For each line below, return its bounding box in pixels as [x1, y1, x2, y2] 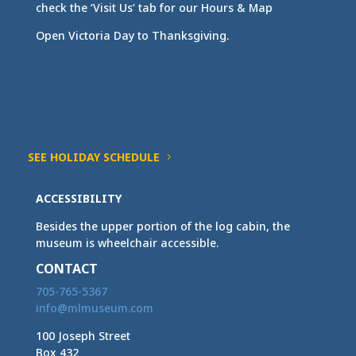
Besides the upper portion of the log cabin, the [35, 218, 290, 234]
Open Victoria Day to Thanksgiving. [35, 27, 229, 43]
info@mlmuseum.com [35, 300, 153, 315]
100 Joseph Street [35, 327, 130, 343]
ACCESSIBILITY [35, 190, 122, 206]
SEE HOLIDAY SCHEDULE [27, 149, 160, 164]
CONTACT [35, 259, 98, 277]
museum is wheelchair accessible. [35, 234, 219, 250]
